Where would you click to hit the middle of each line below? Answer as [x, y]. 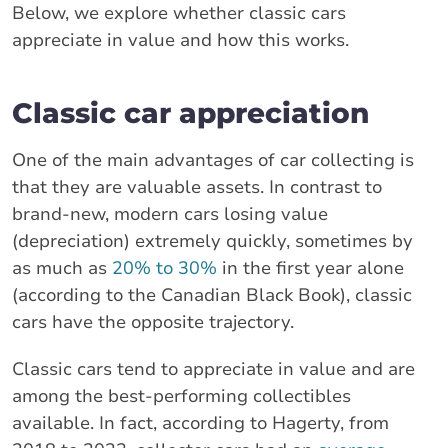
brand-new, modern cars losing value [170, 213]
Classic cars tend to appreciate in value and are [213, 368]
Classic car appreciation [190, 112]
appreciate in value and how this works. [180, 39]
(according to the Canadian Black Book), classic [212, 294]
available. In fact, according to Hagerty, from [200, 422]
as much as [62, 267]
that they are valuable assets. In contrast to [197, 186]
